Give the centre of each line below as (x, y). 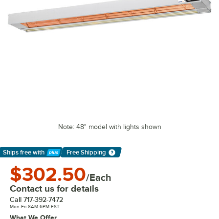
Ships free (17, 152)
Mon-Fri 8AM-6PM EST (35, 207)
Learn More (24, 158)
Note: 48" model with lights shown (109, 127)
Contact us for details (54, 188)
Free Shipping (86, 152)
